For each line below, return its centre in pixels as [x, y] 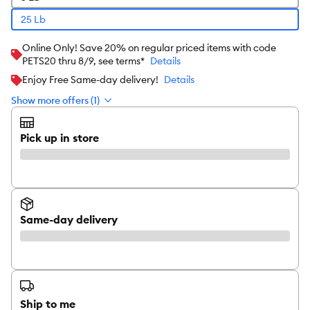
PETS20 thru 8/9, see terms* [83, 61]
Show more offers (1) [55, 100]
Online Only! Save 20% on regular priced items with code [149, 48]
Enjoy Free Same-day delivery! [90, 80]
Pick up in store [60, 138]
